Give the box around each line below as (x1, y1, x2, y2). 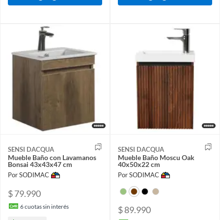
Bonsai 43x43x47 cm (8, 160, 72, 168)
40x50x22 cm (118, 160, 160, 168)
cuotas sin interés (24, 202, 69, 210)
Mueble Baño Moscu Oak (118, 153, 194, 162)
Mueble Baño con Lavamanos (8, 153, 96, 162)
